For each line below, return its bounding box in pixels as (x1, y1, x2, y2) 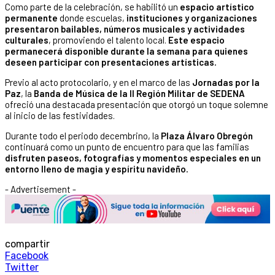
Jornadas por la (192, 76, 260, 88)
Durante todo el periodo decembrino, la (5, 130, 161, 141)
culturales (5, 34, 48, 45)
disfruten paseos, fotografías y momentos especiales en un (5, 152, 261, 163)
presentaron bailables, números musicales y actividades (5, 23, 245, 34)
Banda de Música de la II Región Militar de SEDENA (34, 87, 245, 99)
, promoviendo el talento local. (48, 34, 168, 45)
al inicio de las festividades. (5, 109, 115, 121)
